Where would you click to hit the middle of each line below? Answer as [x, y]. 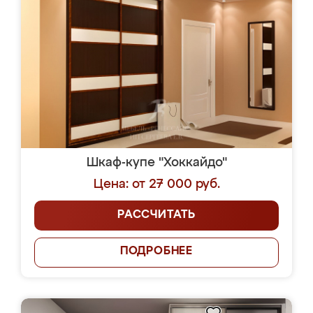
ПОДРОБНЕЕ [156, 252]
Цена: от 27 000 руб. [156, 184]
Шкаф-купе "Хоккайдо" [156, 163]
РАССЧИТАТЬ [156, 215]
